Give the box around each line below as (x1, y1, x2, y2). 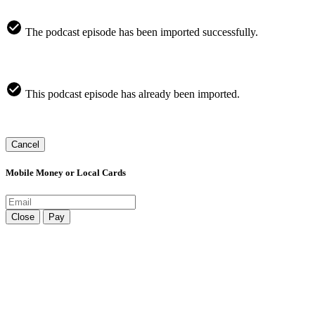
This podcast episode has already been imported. (22, 88, 240, 101)
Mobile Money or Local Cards (6, 167, 126, 179)
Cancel (11, 139, 39, 150)
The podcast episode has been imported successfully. (22, 26, 258, 39)
